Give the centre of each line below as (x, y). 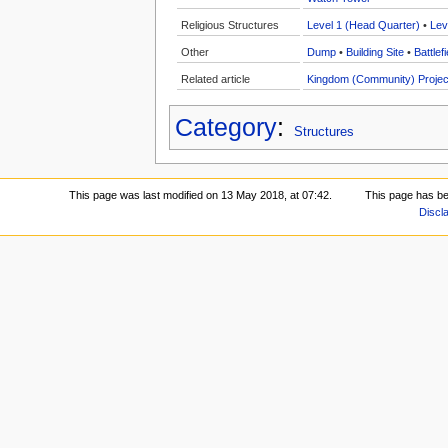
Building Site (374, 51)
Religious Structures (229, 24)
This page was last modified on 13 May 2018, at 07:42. (201, 195)
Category (225, 127)
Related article (215, 78)
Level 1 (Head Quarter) (363, 24)
